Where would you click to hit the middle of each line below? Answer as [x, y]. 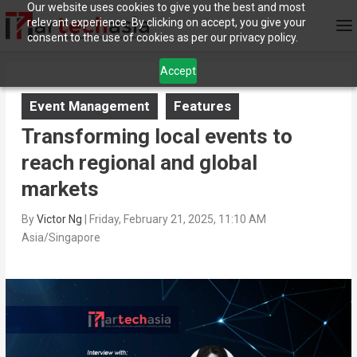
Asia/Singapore [61, 238]
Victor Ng [59, 220]
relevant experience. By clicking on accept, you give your [166, 22]
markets [60, 189]
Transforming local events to [157, 137]
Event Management [89, 106]
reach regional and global [139, 163]
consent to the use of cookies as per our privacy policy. [162, 37]
